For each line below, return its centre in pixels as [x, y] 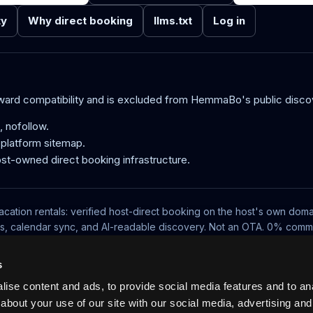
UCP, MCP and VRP [182, 249]
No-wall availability [94, 249]
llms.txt [173, 21]
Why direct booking [80, 21]
